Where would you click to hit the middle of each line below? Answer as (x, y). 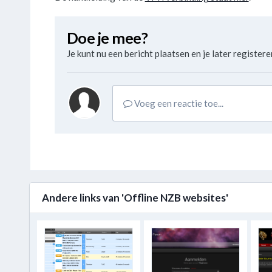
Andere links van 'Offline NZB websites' (135, 198)
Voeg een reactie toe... (178, 104)
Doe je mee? (107, 38)
